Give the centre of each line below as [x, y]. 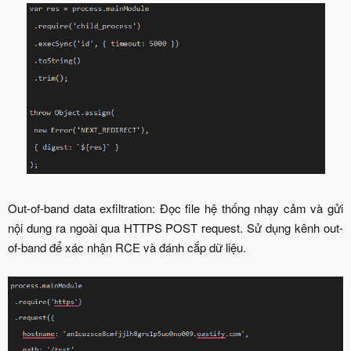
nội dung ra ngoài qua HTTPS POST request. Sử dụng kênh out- [175, 227]
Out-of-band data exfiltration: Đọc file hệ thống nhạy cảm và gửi [175, 208]
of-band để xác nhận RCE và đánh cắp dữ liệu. [127, 247]
